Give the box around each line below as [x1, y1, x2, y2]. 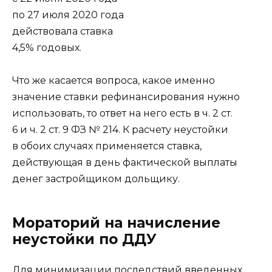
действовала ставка [12, 25, 113, 37]
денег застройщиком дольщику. [12, 172, 180, 185]
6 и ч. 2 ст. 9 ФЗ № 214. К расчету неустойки [12, 123, 228, 135]
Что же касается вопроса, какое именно [12, 74, 215, 86]
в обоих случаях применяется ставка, [12, 140, 202, 152]
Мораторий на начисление [12, 214, 220, 231]
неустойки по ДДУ [12, 230, 157, 248]
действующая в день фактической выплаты [12, 156, 237, 168]
